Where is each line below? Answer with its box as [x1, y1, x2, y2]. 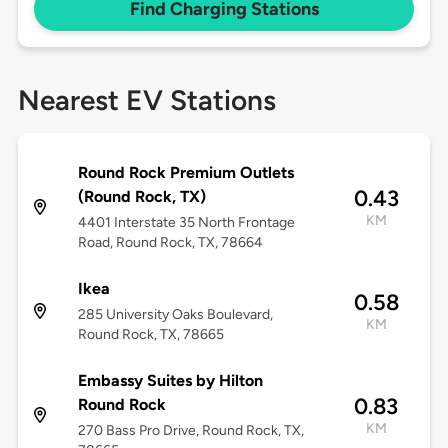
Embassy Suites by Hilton [77, 371, 263, 391]
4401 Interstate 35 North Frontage [77, 214, 295, 232]
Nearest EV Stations [17, 83, 276, 118]
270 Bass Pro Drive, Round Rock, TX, [77, 422, 304, 440]
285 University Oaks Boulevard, [77, 306, 273, 324]
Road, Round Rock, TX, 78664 [77, 234, 263, 252]
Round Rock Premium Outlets [77, 163, 294, 183]
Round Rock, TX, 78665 [77, 326, 224, 344]
